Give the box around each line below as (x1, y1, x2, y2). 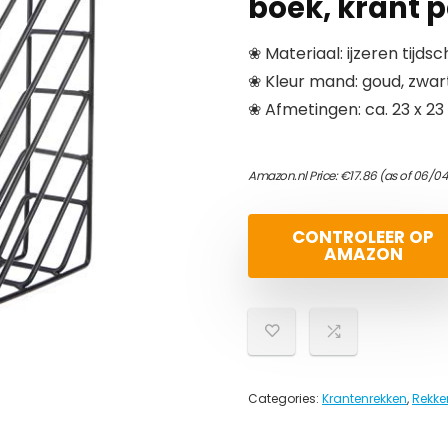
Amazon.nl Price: (248, 167, 340, 184)
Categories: (248, 390, 322, 407)
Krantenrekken (322, 390, 407, 407)
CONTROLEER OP (292, 225, 434, 249)
